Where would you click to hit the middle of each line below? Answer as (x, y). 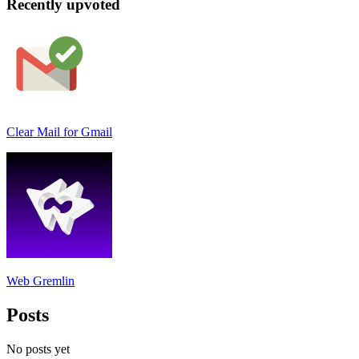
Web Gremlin (40, 281)
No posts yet (38, 349)
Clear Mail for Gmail (59, 132)
